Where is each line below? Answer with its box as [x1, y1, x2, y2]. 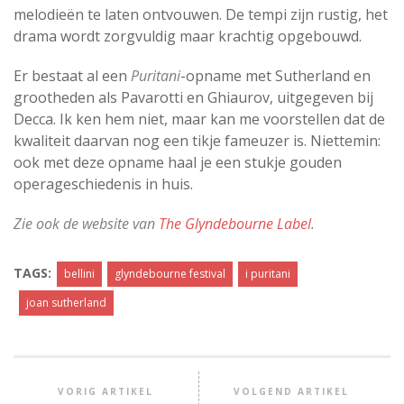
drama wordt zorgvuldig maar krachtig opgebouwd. [14, 26, 362, 46]
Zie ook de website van [14, 214, 159, 234]
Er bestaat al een [14, 66, 131, 86]
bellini [64, 266, 95, 281]
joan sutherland [26, 295, 106, 310]
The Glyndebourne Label [159, 214, 311, 234]
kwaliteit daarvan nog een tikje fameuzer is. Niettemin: [14, 131, 381, 151]
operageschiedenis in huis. [14, 174, 193, 194]
